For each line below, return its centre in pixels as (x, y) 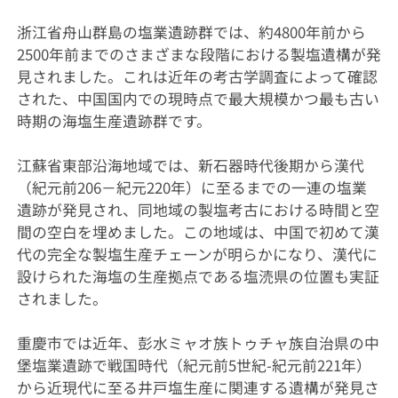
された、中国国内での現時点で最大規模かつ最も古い (198, 98)
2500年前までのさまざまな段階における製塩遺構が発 (199, 54)
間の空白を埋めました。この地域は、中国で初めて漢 (198, 231)
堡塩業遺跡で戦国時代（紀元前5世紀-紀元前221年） (194, 365)
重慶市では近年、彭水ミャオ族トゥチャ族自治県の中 (198, 342)
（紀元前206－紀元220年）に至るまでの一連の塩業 (191, 187)
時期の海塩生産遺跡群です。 (114, 120)
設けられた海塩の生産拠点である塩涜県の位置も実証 (198, 276)
